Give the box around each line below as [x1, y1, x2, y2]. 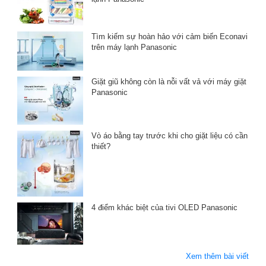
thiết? [91, 142, 110, 151]
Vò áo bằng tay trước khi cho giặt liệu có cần [91, 131, 248, 140]
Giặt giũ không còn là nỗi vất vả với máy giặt [91, 77, 246, 86]
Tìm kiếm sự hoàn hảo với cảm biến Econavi [91, 32, 248, 42]
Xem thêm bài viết [186, 252, 249, 261]
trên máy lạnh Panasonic [91, 43, 177, 52]
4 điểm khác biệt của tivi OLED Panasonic [91, 203, 237, 213]
